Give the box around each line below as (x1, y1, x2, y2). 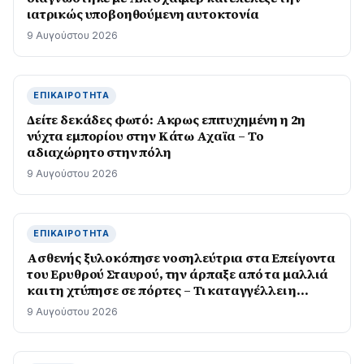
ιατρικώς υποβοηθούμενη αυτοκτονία (27, 5, 259, 23)
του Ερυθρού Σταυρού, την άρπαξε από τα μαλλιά (27, 265, 328, 283)
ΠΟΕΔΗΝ (27, 297, 84, 315)
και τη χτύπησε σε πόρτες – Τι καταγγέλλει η (27, 281, 297, 299)
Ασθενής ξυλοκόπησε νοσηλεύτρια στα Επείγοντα (27, 249, 336, 266)
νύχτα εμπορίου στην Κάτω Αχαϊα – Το (27, 127, 264, 145)
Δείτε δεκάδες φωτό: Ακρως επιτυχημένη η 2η (27, 110, 306, 128)
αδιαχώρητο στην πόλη (27, 143, 171, 161)
